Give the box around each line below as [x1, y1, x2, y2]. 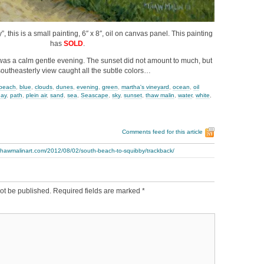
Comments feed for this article [122, 128, 203, 136]
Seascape [81, 92, 108, 99]
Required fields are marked [53, 187, 142, 196]
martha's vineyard [121, 84, 169, 91]
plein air [26, 92, 47, 99]
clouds [35, 84, 52, 91]
